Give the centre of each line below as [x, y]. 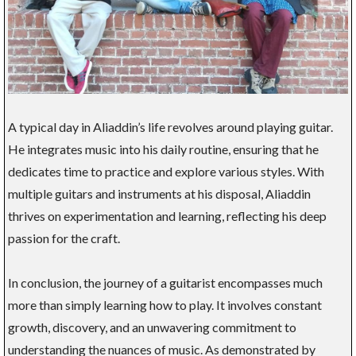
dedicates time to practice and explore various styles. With [166, 171]
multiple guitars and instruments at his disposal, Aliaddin [159, 193]
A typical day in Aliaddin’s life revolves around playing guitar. [170, 126]
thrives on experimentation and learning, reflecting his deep [167, 215]
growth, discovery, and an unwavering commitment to [152, 327]
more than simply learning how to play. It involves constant [165, 304]
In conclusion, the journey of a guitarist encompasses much [165, 282]
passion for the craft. [64, 238]
